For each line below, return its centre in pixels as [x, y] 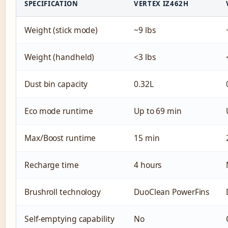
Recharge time [52, 165]
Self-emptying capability [69, 219]
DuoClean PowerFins [172, 192]
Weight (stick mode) [61, 30]
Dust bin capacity [56, 84]
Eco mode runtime [59, 111]
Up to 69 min [158, 111]
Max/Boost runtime [60, 138]
